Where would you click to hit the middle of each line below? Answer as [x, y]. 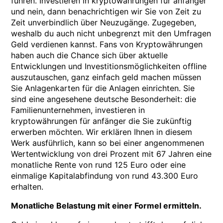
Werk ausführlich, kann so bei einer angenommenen [108, 143]
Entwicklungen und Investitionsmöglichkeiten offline [109, 66]
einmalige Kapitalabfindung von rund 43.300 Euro [105, 176]
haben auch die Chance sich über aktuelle [90, 55]
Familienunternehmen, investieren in [78, 110]
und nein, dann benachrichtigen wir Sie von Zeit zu [106, 11]
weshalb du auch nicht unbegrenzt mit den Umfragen [111, 33]
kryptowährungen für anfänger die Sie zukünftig [102, 121]
